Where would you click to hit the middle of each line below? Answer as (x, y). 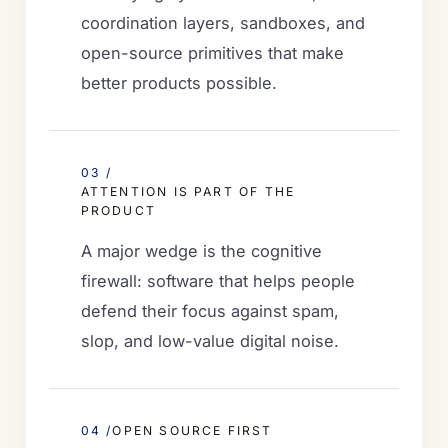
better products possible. (178, 82)
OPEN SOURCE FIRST (192, 430)
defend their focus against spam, (209, 310)
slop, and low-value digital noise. (209, 340)
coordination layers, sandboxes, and (222, 22)
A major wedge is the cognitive (201, 250)
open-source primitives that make (212, 52)
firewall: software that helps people (217, 280)
